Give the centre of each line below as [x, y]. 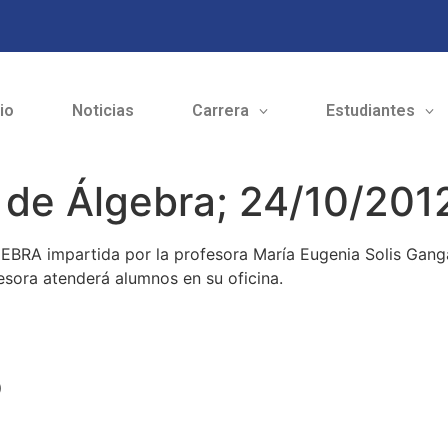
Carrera [220, 111]
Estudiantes [370, 111]
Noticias [102, 111]
